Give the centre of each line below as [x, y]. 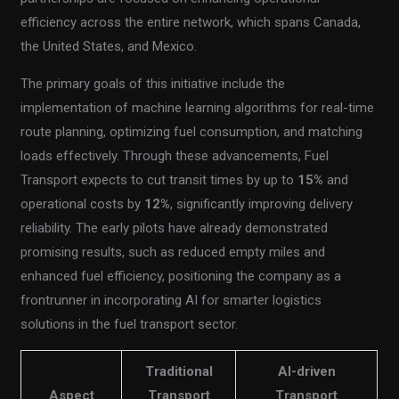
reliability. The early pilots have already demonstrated [175, 228]
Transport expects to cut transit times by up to [159, 179]
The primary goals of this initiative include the [153, 83]
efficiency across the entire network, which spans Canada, [191, 22]
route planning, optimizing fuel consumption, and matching [192, 131]
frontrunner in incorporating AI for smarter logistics [171, 300]
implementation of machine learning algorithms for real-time [198, 107]
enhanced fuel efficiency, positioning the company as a [181, 276]
